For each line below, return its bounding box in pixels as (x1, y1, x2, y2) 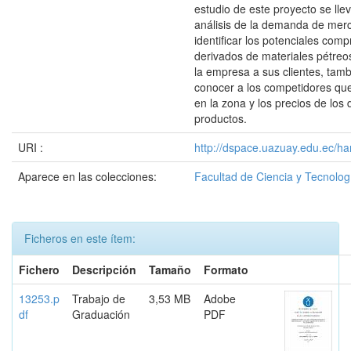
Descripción (72, 262, 136, 277)
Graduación (72, 306, 130, 322)
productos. (194, 110, 247, 126)
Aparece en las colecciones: (18, 168, 157, 184)
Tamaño (149, 262, 191, 277)
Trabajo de (72, 291, 125, 306)
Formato (204, 262, 248, 277)
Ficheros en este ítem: (24, 230, 136, 246)
